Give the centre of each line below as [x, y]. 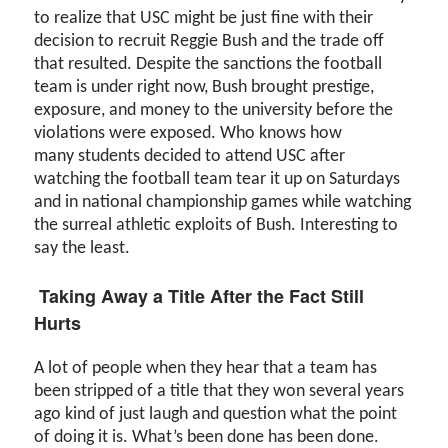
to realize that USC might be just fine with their [204, 19]
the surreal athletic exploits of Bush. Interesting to [216, 226]
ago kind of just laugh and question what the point [216, 415]
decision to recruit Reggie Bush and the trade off [209, 42]
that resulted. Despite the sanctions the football [208, 65]
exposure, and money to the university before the [214, 111]
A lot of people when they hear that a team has [206, 369]
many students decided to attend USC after [190, 157]
